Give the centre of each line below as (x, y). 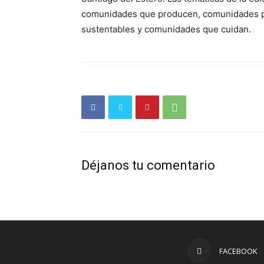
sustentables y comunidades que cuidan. (166, 29)
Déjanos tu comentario (148, 165)
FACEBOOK (238, 251)
